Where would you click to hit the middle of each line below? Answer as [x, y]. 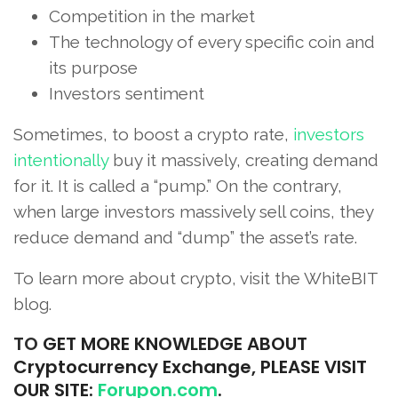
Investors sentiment [127, 94]
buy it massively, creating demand [243, 160]
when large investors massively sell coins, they [193, 212]
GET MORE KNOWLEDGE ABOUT [173, 344]
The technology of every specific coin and [212, 42]
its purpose [93, 68]
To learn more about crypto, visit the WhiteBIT [195, 279]
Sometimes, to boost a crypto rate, [153, 135]
